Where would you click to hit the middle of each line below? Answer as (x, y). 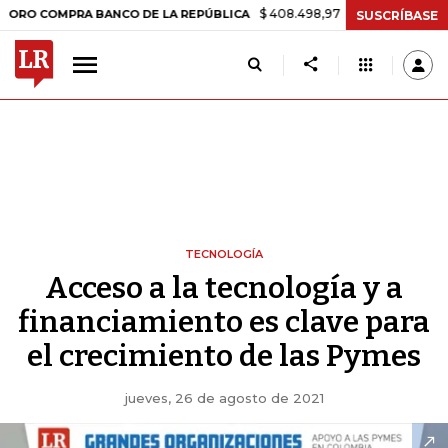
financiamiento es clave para (224, 322)
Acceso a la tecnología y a (224, 288)
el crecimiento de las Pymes (224, 356)
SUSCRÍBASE (397, 15)
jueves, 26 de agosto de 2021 (224, 398)
